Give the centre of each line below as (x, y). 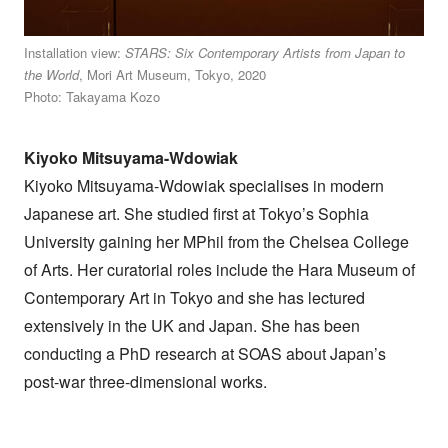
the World (51, 74)
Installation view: (74, 52)
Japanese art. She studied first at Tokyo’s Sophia (196, 213)
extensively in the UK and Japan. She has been (191, 325)
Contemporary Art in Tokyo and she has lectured (194, 297)
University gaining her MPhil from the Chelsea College (216, 241)
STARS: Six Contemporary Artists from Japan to (264, 52)
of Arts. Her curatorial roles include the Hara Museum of (219, 269)
